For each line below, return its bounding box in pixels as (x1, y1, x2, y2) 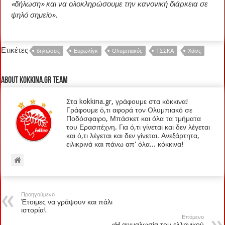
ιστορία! (21, 206, 46, 214)
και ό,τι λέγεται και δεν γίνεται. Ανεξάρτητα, (66, 132, 200, 140)
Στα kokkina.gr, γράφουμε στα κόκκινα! (66, 97, 188, 106)
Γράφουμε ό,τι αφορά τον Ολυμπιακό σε (66, 106, 193, 115)
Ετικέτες (1, 46, 29, 55)
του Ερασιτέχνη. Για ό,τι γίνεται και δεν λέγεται (66, 123, 210, 132)
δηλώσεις (37, 48, 60, 55)
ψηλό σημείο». (11, 11, 58, 20)
